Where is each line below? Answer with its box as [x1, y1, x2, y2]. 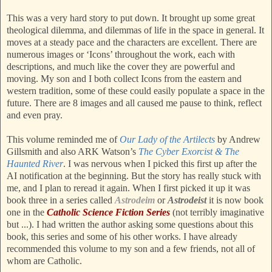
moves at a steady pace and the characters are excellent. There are [7, 37, 257, 48]
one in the [7, 207, 44, 218]
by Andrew [215, 134, 260, 145]
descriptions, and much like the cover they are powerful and [7, 61, 235, 72]
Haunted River [7, 158, 63, 169]
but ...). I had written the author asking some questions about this [7, 219, 253, 230]
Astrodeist [168, 195, 209, 206]
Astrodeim [115, 195, 157, 206]
